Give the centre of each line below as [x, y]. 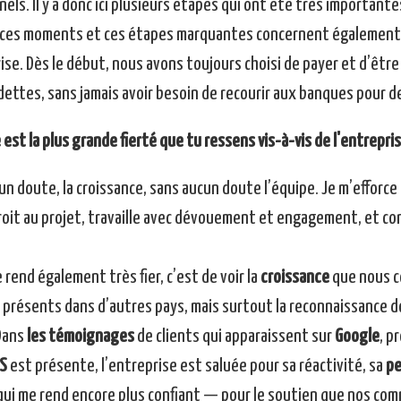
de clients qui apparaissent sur [234, 337]
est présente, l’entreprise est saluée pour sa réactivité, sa [196, 367]
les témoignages [80, 337]
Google [357, 337]
